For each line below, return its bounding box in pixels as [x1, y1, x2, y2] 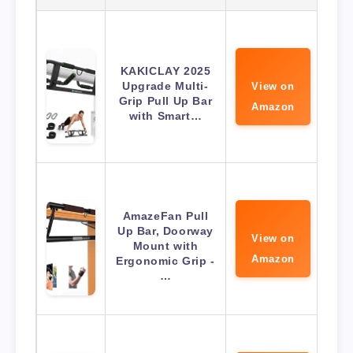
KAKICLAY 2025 [120, 65, 211, 78]
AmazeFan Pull [122, 210, 209, 223]
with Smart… [128, 110, 203, 123]
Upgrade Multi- [122, 80, 209, 93]
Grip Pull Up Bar [118, 95, 213, 108]
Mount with [132, 240, 199, 253]
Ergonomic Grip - [116, 255, 215, 268]
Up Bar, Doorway [117, 225, 214, 238]
